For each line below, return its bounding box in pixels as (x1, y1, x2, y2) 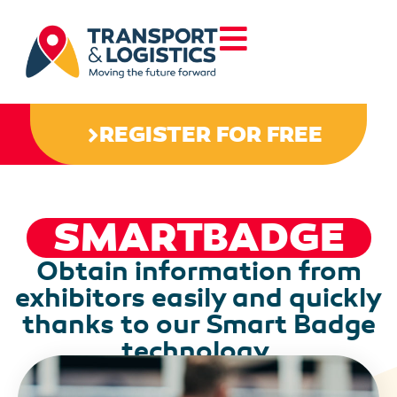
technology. (121, 333, 276, 368)
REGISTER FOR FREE (99, 120, 323, 149)
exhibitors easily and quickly (14, 280, 383, 315)
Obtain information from (35, 253, 362, 288)
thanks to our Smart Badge (21, 307, 376, 341)
